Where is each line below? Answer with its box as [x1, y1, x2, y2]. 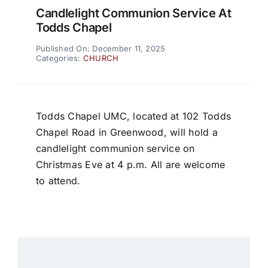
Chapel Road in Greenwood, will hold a [35, 126, 218, 139]
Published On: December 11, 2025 [35, 44, 166, 54]
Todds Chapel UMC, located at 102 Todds [35, 110, 232, 123]
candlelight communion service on [35, 142, 195, 155]
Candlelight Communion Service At [35, 6, 232, 21]
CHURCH [83, 53, 119, 63]
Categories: [35, 53, 83, 63]
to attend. [35, 175, 81, 187]
